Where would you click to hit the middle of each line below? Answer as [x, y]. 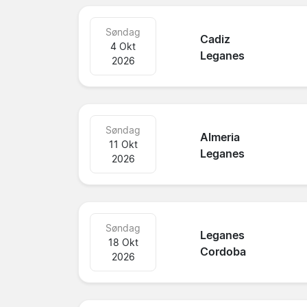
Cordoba [223, 252]
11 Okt [123, 144]
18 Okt [123, 242]
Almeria [220, 137]
